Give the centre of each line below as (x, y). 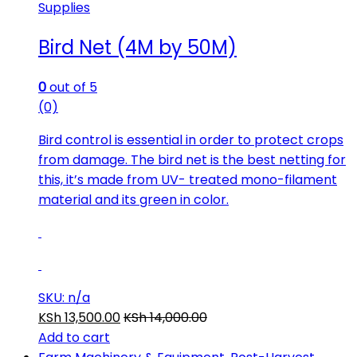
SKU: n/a (64, 298)
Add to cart (74, 337)
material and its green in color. (133, 200)
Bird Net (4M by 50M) (137, 48)
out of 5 (72, 87)
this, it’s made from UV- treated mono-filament (188, 180)
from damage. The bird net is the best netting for (192, 160)
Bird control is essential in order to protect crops (191, 140)
